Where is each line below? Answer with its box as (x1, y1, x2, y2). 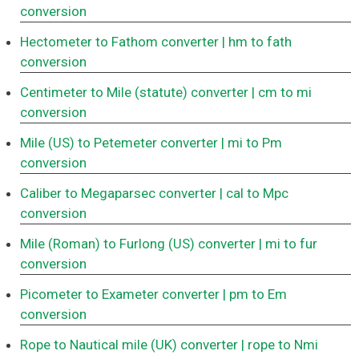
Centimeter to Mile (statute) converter (20, 84, 248, 101)
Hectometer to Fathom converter (20, 34, 219, 50)
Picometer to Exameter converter (20, 286, 220, 303)
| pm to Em (223, 286, 287, 303)
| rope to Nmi (241, 337, 318, 353)
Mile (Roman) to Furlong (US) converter (20, 236, 256, 252)
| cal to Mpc (220, 185, 288, 202)
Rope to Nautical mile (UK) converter (20, 337, 238, 353)
